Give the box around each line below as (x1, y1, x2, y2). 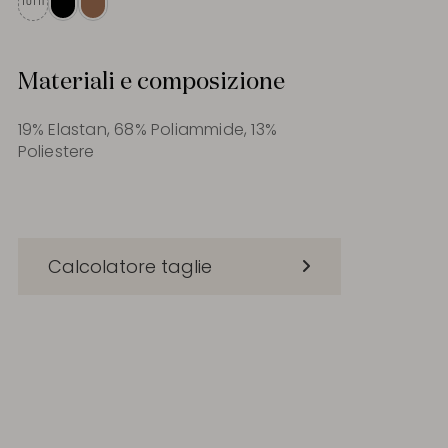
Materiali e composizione (17, 70, 285, 94)
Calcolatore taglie (47, 253, 212, 279)
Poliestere (17, 139, 95, 163)
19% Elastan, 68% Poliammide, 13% (17, 117, 277, 141)
